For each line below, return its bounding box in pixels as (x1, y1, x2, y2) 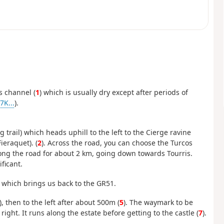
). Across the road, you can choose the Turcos (41, 138, 192, 148)
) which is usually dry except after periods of (39, 87, 188, 97)
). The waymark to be (123, 197, 193, 207)
